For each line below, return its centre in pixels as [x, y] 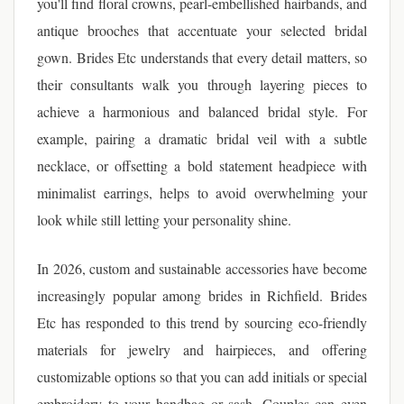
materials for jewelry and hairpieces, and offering [202, 349]
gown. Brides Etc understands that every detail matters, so [202, 57]
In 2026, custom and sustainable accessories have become [202, 268]
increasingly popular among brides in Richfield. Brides [202, 295]
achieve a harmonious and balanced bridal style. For [202, 111]
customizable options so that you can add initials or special [202, 376]
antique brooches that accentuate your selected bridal [202, 30]
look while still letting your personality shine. [164, 220]
